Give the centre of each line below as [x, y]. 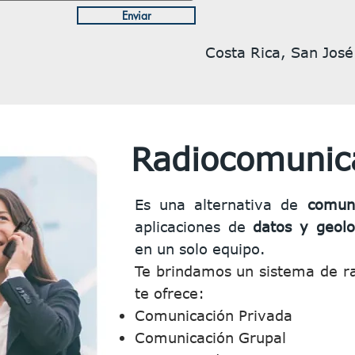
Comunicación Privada [214, 315]
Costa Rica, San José [279, 52]
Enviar [136, 15]
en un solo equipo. [200, 249]
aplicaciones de [194, 227]
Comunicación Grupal [210, 338]
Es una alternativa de [221, 204]
